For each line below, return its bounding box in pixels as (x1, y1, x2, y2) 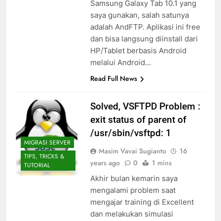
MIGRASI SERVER (24, 138, 71, 147)
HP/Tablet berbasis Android (90, 46, 186, 56)
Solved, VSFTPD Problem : (90, 101, 200, 112)
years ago (90, 158, 120, 168)
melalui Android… (90, 58, 151, 68)
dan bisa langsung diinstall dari (90, 34, 198, 44)
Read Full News (90, 74, 137, 84)
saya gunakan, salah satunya (90, 10, 189, 20)
